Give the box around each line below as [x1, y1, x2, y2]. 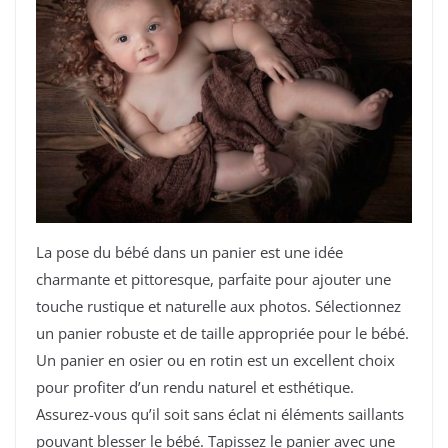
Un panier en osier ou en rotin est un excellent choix [36, 349, 395, 370]
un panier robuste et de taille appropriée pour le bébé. [36, 322, 409, 343]
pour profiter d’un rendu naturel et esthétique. [36, 376, 354, 397]
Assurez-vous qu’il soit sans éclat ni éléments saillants [36, 403, 404, 424]
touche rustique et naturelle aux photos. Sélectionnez [36, 295, 401, 316]
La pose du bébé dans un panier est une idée [36, 241, 343, 262]
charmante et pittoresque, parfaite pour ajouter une [36, 268, 391, 289]
